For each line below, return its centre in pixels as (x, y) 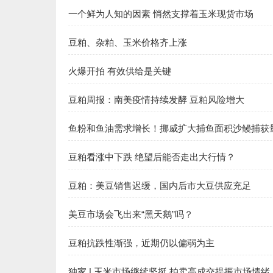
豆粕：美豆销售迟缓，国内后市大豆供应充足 (160, 186)
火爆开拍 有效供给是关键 (120, 71)
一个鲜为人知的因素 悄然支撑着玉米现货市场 (161, 14)
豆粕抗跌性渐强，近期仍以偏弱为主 (141, 243)
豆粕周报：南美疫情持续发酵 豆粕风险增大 (156, 100)
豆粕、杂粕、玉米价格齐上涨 (128, 42)
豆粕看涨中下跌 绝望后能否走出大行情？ (152, 157)
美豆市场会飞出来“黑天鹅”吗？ (131, 214)
